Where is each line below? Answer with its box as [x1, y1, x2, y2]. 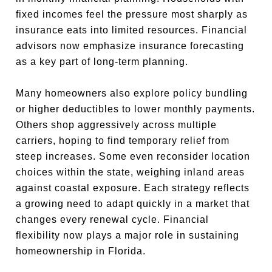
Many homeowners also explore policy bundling [16, 88, 248, 98]
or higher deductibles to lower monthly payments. [16, 104, 256, 114]
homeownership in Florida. [16, 246, 146, 256]
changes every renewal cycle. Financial [16, 214, 209, 225]
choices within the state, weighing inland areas [16, 167, 245, 177]
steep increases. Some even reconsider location [16, 151, 251, 161]
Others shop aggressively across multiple [16, 120, 217, 130]
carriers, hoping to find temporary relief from [16, 135, 230, 146]
